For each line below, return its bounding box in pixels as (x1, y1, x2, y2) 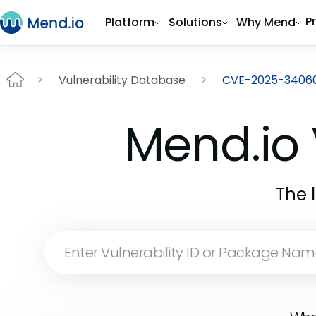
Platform (105, 14, 154, 30)
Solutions (169, 14, 222, 30)
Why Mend (236, 14, 296, 30)
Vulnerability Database (59, 71, 186, 88)
